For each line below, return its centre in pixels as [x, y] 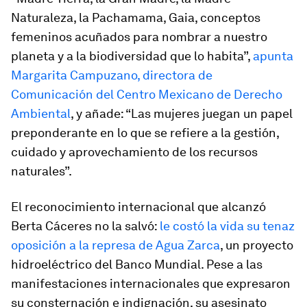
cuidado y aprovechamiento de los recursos [134, 152]
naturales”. [41, 171]
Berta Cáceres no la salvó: [85, 226]
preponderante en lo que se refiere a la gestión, [145, 133]
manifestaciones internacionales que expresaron [151, 283]
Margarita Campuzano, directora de [112, 75]
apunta [273, 56]
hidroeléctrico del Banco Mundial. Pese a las [137, 264]
